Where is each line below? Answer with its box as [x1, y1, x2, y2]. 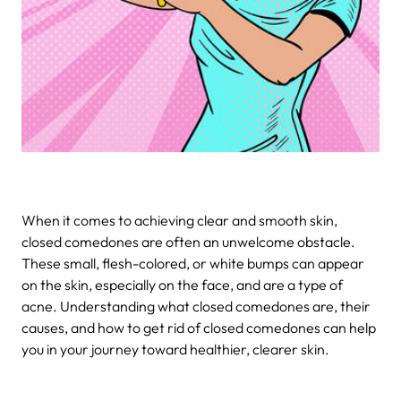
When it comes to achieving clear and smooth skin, [21, 210, 337, 229]
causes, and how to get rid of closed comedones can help [21, 318, 376, 337]
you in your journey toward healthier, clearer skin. [21, 339, 329, 358]
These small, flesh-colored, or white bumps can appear [21, 253, 364, 272]
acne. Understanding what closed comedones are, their [21, 296, 371, 315]
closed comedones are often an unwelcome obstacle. [21, 232, 355, 251]
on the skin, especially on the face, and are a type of [21, 275, 343, 294]
